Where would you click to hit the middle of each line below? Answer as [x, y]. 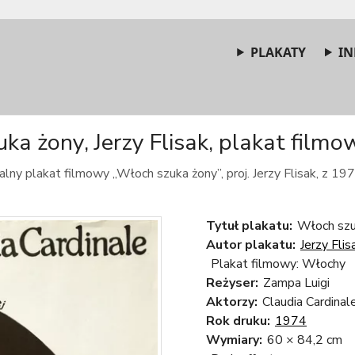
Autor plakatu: [251, 245]
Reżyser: [232, 283]
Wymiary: [234, 340]
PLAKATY [279, 52]
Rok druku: [238, 321]
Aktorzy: [232, 302]
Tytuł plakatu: [249, 226]
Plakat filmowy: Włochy [278, 264]
